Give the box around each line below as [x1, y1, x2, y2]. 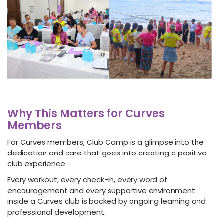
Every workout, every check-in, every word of [7, 174, 167, 185]
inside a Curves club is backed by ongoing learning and [7, 196, 206, 206]
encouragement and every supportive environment [7, 185, 195, 196]
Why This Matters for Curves [7, 106, 165, 121]
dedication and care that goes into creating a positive [7, 147, 207, 158]
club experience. [7, 158, 66, 169]
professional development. [7, 206, 106, 217]
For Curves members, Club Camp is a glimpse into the [7, 136, 204, 147]
